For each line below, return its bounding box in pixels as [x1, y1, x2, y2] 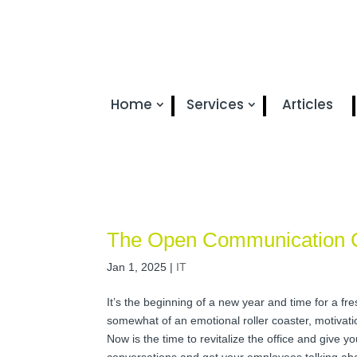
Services [186, 94, 244, 114]
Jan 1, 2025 [107, 260, 167, 273]
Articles [282, 94, 333, 114]
